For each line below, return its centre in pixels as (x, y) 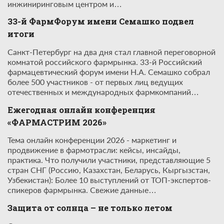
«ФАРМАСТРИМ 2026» (57, 122)
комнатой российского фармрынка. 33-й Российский (105, 62)
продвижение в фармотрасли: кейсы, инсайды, (94, 150)
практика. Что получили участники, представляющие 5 (109, 160)
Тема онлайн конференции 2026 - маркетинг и (92, 140)
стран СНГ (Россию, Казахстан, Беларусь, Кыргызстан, (109, 170)
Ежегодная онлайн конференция (81, 109)
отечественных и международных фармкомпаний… (103, 92)
